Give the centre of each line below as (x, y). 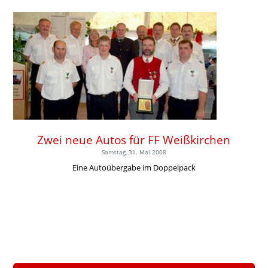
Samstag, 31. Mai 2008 (134, 152)
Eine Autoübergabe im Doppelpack (134, 167)
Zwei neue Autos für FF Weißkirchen (134, 139)
